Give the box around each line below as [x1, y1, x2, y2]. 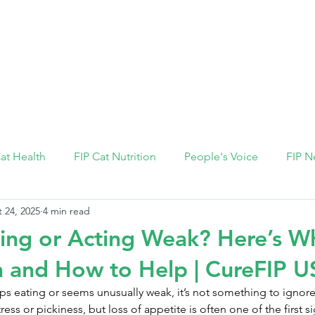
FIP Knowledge [101, 38, 198, 54]
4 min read [43, 204, 90, 217]
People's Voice [184, 150, 258, 164]
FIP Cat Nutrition [74, 150, 156, 164]
